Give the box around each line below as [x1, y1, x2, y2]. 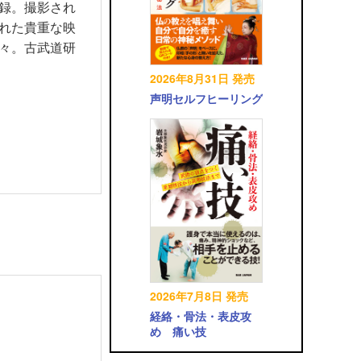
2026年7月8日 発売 [150, 288, 248, 305]
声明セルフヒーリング [150, 90, 263, 107]
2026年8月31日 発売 [150, 70, 255, 87]
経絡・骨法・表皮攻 [150, 308, 251, 325]
